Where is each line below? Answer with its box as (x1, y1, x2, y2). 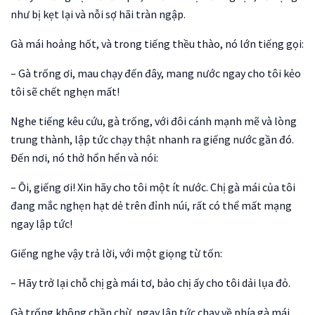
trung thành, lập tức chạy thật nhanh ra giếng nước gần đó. (11, 132, 294, 146)
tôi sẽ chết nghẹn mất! (11, 84, 120, 98)
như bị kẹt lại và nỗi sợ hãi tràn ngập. (11, 7, 186, 21)
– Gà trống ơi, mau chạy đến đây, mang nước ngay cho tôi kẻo (11, 66, 301, 80)
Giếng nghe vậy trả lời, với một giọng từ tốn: (11, 246, 222, 260)
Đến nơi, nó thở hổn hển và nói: (11, 150, 158, 165)
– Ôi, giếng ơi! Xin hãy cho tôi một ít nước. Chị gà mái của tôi (11, 180, 295, 194)
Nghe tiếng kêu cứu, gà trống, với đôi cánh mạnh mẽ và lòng (11, 114, 297, 128)
